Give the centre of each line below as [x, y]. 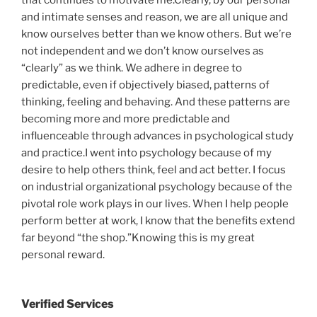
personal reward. [63, 255]
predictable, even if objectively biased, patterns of [145, 85]
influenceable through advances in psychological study [157, 136]
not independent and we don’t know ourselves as [143, 51]
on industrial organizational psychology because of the [157, 187]
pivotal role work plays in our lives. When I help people [155, 204]
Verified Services [68, 304]
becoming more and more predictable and [126, 119]
